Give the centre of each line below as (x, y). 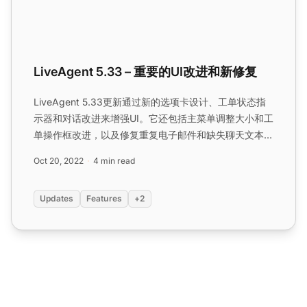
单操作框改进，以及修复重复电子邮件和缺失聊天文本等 (153, 134)
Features (104, 198)
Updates (57, 198)
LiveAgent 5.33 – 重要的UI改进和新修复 (145, 71)
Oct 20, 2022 (59, 160)
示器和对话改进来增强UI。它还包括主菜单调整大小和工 (153, 118)
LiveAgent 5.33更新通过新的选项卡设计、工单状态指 (150, 101)
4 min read (114, 160)
